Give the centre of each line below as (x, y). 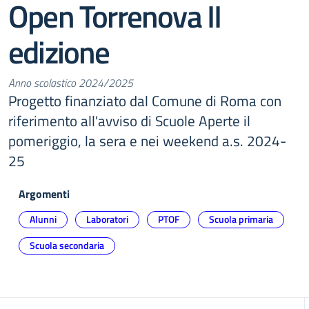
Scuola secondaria (67, 245)
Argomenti (44, 194)
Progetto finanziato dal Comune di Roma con (145, 101)
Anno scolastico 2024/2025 (71, 83)
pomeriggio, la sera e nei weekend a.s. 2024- (147, 141)
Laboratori (107, 219)
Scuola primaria (241, 219)
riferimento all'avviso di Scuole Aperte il (129, 121)
